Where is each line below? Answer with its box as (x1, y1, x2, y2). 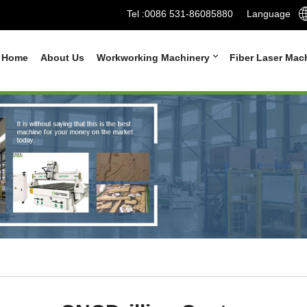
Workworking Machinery (97, 52, 212, 63)
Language (247, 8, 291, 19)
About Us (40, 52, 84, 63)
